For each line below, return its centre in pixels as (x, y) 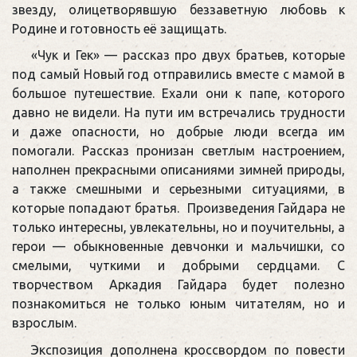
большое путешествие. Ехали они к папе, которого (178, 94)
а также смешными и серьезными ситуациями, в (178, 189)
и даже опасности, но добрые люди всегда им (178, 132)
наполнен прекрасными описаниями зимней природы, (178, 170)
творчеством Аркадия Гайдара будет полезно (178, 285)
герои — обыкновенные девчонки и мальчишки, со (178, 247)
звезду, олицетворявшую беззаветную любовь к (178, 9)
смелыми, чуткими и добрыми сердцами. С (178, 266)
